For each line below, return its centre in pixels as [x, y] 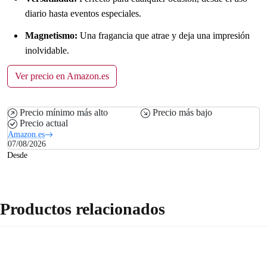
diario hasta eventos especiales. [83, 13]
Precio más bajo [182, 112]
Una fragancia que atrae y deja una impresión [164, 35]
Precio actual [44, 123]
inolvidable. [47, 50]
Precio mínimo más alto [64, 112]
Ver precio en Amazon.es [62, 76]
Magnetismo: [51, 35]
